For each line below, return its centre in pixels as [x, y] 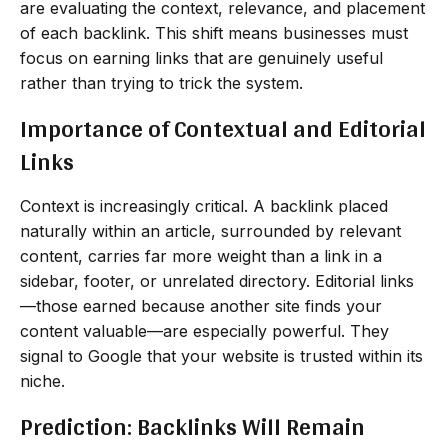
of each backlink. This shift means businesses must [214, 32]
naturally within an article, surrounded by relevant [210, 230]
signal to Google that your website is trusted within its [221, 355]
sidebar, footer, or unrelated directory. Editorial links [217, 280]
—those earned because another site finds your [201, 305]
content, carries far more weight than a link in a [201, 255]
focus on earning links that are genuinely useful [201, 57]
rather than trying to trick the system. [161, 82]
